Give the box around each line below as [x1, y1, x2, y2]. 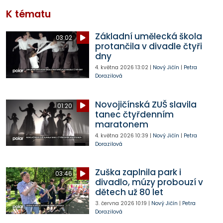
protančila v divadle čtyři [95, 40, 202, 53]
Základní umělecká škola [95, 30, 202, 43]
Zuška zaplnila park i [95, 166, 181, 179]
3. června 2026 [95, 200, 134, 208]
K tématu [6, 7, 51, 21]
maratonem [95, 118, 148, 130]
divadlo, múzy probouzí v [95, 176, 203, 189]
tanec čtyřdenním [95, 108, 174, 120]
